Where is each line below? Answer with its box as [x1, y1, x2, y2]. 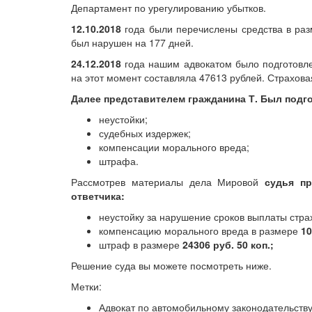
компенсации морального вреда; [99, 140, 249, 155]
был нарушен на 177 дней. [71, 36, 194, 50]
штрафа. [99, 154, 139, 169]
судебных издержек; [99, 126, 191, 141]
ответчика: [71, 189, 125, 203]
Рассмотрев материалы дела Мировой [71, 175, 265, 189]
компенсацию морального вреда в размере [99, 224, 301, 238]
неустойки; [99, 112, 148, 127]
